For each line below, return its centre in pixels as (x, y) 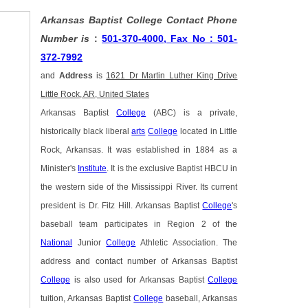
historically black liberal (86, 132)
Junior (89, 243)
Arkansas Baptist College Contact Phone (139, 20)
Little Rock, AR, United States (95, 95)
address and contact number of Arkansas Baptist (139, 262)
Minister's (59, 169)
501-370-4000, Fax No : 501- (170, 39)
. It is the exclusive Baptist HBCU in (172, 169)
